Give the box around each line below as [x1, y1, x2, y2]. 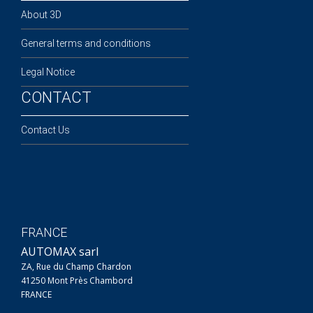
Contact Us [21, 124, 70, 136]
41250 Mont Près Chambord [21, 274, 133, 286]
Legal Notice [21, 66, 75, 78]
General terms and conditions [21, 37, 151, 49]
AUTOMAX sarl [21, 243, 99, 259]
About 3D [21, 8, 61, 20]
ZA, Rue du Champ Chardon [21, 260, 131, 272]
